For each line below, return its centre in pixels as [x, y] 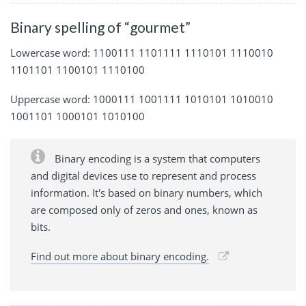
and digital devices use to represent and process [143, 176]
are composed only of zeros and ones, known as [144, 210]
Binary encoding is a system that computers [156, 159]
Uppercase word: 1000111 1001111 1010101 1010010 [142, 99]
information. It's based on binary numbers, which [147, 193]
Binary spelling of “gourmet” [100, 27]
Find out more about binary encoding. [120, 256]
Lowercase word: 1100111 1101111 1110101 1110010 [142, 53]
